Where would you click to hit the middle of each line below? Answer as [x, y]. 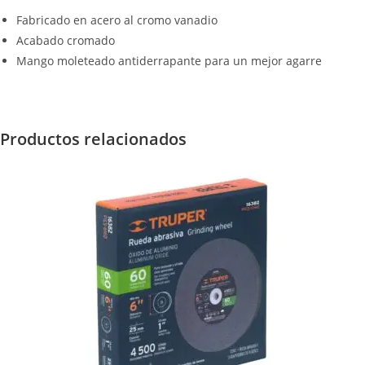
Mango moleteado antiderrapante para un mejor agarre [169, 61]
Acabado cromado [66, 40]
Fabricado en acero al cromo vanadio [117, 20]
